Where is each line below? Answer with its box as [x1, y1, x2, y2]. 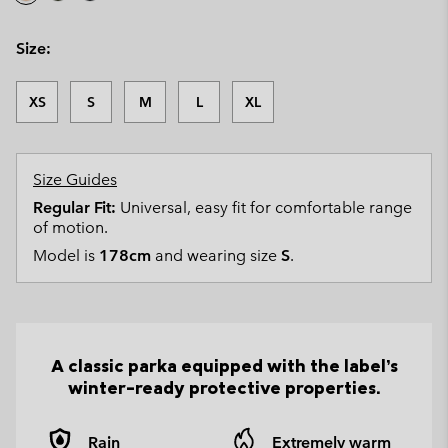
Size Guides [33, 170, 117, 189]
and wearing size [151, 246, 281, 265]
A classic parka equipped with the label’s [50, 354, 398, 377]
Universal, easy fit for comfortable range [116, 198, 412, 217]
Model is [33, 246, 99, 265]
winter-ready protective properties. [68, 376, 380, 399]
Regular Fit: [33, 198, 116, 217]
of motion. [33, 218, 108, 237]
